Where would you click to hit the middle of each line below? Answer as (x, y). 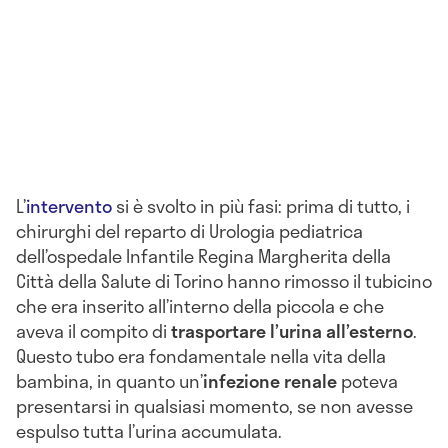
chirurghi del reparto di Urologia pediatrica (189, 230)
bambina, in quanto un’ (109, 380)
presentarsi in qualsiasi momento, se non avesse (214, 405)
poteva (367, 380)
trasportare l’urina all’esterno (292, 330)
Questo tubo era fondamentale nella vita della (201, 355)
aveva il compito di (93, 330)
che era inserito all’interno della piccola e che (200, 305)
